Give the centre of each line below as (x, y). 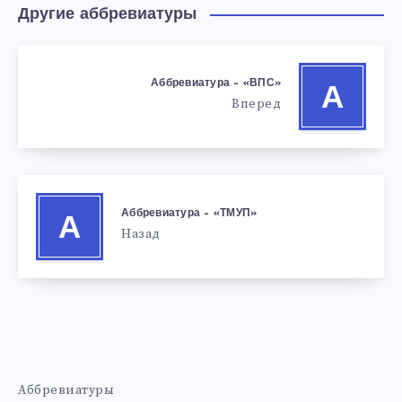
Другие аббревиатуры (107, 14)
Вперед (256, 105)
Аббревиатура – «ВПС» (216, 84)
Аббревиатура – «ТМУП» (189, 214)
